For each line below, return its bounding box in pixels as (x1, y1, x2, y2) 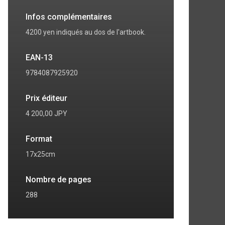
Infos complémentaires (26, 12, 112, 22)
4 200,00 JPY (26, 109, 67, 118)
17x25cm (26, 150, 55, 158)
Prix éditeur (26, 93, 67, 103)
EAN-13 (26, 52, 53, 62)
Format (26, 134, 52, 144)
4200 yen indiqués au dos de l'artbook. (26, 28, 146, 36)
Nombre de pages (26, 174, 91, 184)
